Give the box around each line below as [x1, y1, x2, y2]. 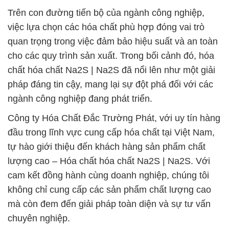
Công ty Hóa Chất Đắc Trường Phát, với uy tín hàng [8, 113, 220, 123]
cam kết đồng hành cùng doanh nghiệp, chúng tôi [8, 170, 209, 180]
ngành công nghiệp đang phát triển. [8, 94, 152, 104]
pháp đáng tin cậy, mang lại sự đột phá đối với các [8, 79, 213, 89]
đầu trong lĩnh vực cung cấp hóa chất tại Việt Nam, [8, 127, 215, 138]
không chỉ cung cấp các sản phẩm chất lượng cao [8, 185, 211, 195]
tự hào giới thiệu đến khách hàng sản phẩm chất [8, 142, 205, 152]
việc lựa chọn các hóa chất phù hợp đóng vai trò [8, 22, 204, 32]
